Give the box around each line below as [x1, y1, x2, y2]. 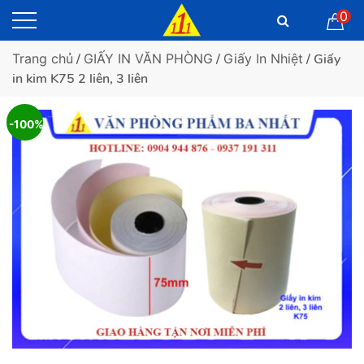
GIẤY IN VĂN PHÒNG [84, 50, 213, 67]
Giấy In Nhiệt [223, 50, 303, 67]
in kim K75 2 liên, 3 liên [12, 70, 148, 88]
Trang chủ [12, 50, 73, 67]
